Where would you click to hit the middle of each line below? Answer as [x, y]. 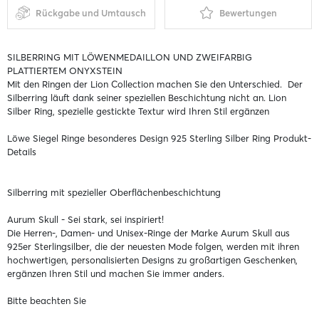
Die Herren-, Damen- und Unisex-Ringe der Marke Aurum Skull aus [148, 232]
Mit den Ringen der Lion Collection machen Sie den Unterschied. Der [155, 84]
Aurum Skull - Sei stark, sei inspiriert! [85, 219]
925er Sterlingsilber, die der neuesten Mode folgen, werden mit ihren [153, 246]
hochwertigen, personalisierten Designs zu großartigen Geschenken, [152, 260]
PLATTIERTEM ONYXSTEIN [65, 70]
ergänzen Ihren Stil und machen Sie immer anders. [116, 273]
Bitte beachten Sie [47, 300]
